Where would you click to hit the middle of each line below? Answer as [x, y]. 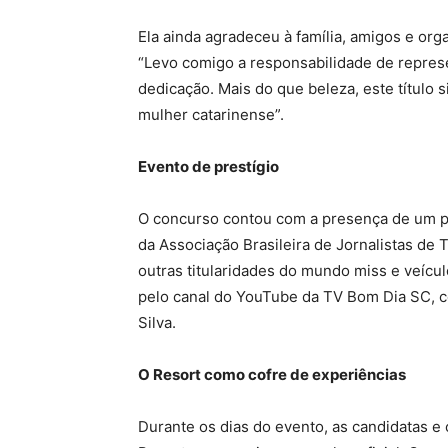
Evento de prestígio [208, 167]
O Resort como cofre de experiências [272, 375]
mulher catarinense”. [211, 115]
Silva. [157, 323]
